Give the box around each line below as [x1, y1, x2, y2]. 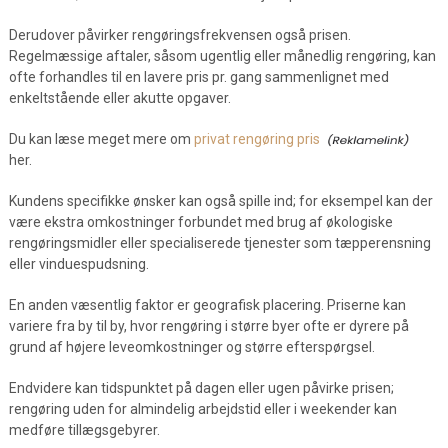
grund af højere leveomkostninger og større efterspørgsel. [8, 339, 375, 355]
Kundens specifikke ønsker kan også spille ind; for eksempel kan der [8, 193, 433, 209]
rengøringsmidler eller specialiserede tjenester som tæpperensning [8, 235, 431, 251]
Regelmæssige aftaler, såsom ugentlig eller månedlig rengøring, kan [8, 48, 436, 64]
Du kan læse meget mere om [8, 131, 194, 147]
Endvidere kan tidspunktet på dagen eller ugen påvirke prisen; [8, 380, 394, 396]
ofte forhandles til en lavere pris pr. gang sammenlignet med [8, 69, 389, 85]
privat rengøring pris [193, 131, 320, 147]
